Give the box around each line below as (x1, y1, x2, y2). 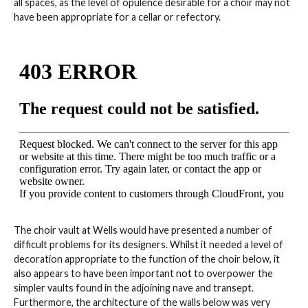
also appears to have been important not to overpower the (14, 267, 273, 279)
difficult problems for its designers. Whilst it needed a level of (14, 238, 283, 250)
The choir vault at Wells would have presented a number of (14, 223, 272, 236)
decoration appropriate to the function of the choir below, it (14, 252, 280, 265)
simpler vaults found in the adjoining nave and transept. (14, 281, 254, 294)
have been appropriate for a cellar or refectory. (14, 10, 221, 23)
